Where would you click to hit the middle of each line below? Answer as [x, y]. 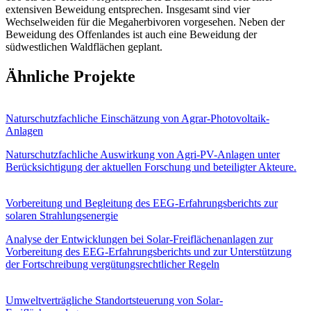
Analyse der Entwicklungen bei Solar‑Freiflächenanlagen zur [139, 239]
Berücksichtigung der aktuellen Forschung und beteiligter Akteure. [151, 167]
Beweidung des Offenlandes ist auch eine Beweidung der [131, 34]
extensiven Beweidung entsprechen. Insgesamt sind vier [128, 9]
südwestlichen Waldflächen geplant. [84, 47]
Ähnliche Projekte [70, 76]
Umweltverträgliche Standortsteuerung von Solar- [114, 300]
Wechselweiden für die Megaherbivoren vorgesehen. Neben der [145, 22]
